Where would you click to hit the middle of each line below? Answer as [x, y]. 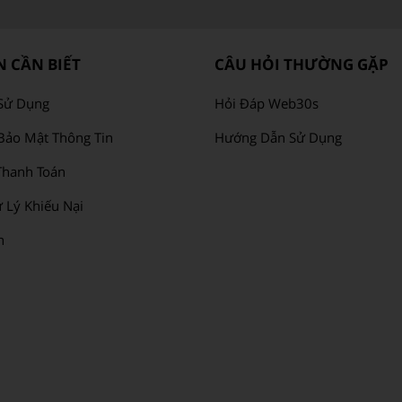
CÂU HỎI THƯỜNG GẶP [301, 64]
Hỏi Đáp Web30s [267, 103]
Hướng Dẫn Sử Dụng [278, 137]
